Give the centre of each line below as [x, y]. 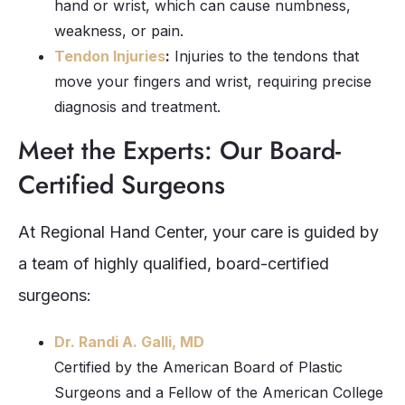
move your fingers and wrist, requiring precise [213, 81]
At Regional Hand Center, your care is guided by [198, 231]
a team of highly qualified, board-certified [174, 263]
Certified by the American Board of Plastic [198, 367]
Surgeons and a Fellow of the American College [219, 392]
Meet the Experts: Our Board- [179, 150]
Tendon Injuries [110, 56]
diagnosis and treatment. [137, 106]
